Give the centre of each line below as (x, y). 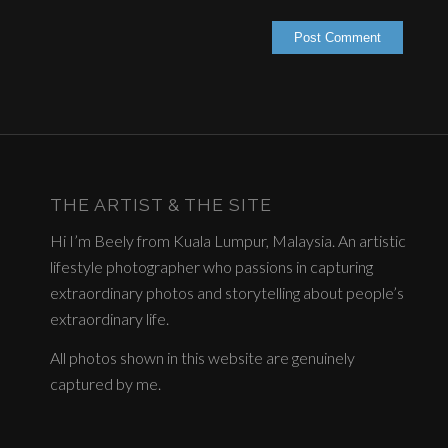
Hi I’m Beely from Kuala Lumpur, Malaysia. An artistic (228, 240)
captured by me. (105, 384)
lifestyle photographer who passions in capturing (211, 266)
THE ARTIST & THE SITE (161, 205)
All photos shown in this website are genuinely (202, 358)
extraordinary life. (109, 318)
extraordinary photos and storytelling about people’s (227, 292)
